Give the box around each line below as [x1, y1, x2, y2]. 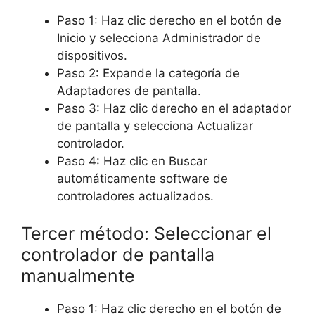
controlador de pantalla [21, 244, 214, 266]
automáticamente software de [57, 171, 228, 186]
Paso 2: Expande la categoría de [57, 65, 240, 80]
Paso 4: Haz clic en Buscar [57, 153, 207, 168]
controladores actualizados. [57, 188, 214, 203]
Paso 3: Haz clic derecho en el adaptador [57, 101, 291, 115]
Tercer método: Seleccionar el [21, 223, 271, 245]
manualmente [21, 265, 135, 287]
